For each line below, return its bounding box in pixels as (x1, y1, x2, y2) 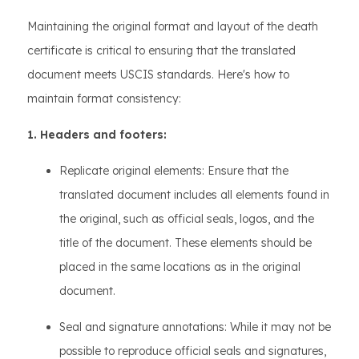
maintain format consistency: (27, 91, 181, 106)
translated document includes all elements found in (59, 188, 329, 202)
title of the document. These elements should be (59, 236, 312, 250)
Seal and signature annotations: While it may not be (59, 320, 331, 334)
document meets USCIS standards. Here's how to (27, 67, 289, 82)
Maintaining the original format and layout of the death (27, 19, 318, 34)
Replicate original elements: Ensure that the (59, 163, 288, 178)
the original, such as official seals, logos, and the (59, 212, 314, 226)
